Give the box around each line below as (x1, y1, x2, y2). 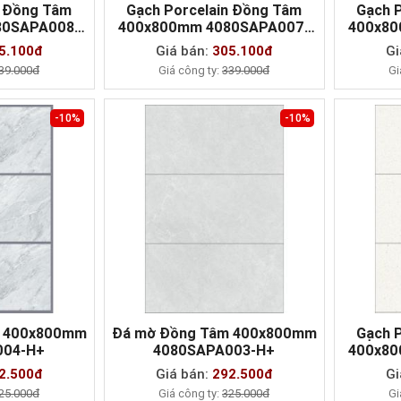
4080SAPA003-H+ (153, 341, 276, 359)
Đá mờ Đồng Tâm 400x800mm (111, 324, 317, 342)
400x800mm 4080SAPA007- (118, 18, 311, 36)
